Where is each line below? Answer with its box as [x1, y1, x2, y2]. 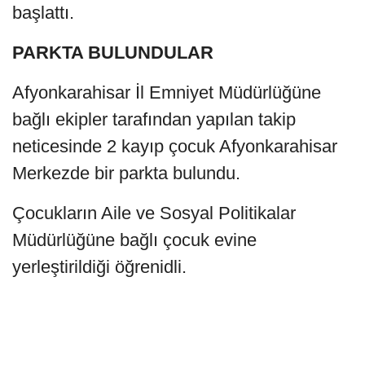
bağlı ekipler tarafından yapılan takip [12, 109, 296, 130]
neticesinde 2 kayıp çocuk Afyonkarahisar [12, 136, 337, 157]
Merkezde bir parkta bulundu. [12, 163, 240, 184]
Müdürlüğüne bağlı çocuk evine [12, 230, 257, 251]
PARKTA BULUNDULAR [12, 42, 213, 64]
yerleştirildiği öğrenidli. [12, 257, 187, 278]
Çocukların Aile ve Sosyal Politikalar [12, 203, 296, 224]
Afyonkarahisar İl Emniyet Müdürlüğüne [12, 82, 321, 103]
